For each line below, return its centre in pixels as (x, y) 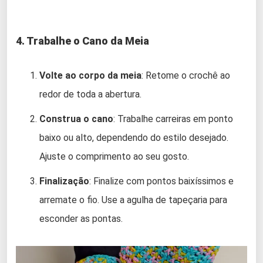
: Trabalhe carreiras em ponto (173, 119)
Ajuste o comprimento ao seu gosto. (114, 156)
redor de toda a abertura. (90, 94)
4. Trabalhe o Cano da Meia (82, 41)
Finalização (64, 181)
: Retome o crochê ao (186, 75)
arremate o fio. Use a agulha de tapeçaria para (133, 200)
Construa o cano (76, 119)
